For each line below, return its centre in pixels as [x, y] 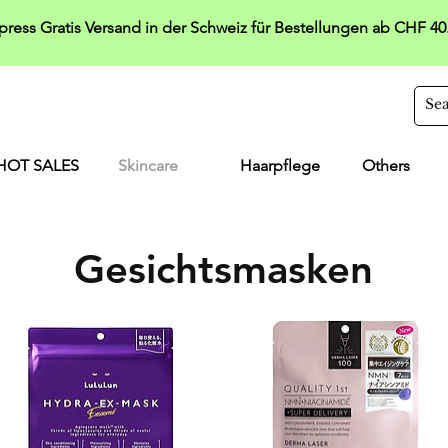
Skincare [148, 165]
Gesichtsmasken [223, 268]
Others [386, 165]
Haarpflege [280, 165]
